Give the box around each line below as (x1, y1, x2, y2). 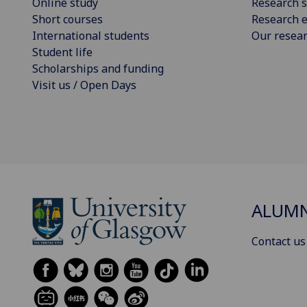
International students (32, 28, 149, 44)
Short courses (32, 12, 103, 27)
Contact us (251, 233, 306, 249)
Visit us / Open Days (32, 77, 136, 93)
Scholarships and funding (32, 61, 164, 77)
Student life (32, 45, 93, 60)
